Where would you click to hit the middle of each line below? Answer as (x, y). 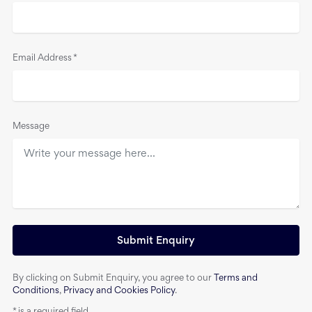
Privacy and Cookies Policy (119, 291)
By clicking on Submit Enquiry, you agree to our (113, 279)
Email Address (42, 59)
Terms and (236, 279)
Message (31, 127)
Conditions (36, 291)
